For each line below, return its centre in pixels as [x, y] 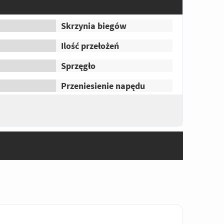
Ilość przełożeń [90, 46]
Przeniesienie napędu [103, 86]
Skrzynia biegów [94, 26]
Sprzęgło [78, 66]
